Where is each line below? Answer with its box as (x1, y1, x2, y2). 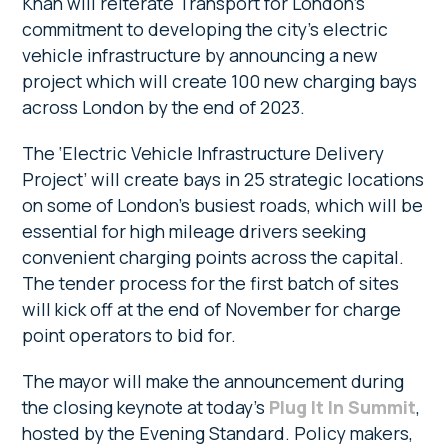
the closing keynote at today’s (22, 394, 270, 419)
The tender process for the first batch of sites (22, 270, 400, 295)
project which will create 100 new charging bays (22, 68, 418, 93)
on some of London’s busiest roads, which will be (22, 192, 424, 217)
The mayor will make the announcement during (22, 368, 405, 393)
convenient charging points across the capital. (22, 244, 405, 269)
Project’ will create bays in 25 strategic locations (22, 166, 425, 191)
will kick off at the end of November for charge (22, 296, 402, 321)
